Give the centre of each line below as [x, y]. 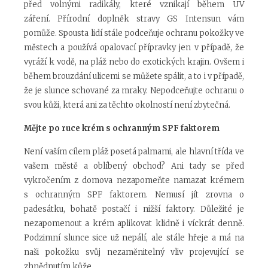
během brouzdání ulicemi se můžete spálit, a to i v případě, [134, 77]
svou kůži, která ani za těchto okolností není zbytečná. [128, 105]
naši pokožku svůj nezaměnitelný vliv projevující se [134, 252]
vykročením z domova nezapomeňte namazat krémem [134, 181]
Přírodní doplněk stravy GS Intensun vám [147, 19]
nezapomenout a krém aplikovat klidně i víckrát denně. [134, 224]
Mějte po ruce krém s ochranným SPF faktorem [122, 129]
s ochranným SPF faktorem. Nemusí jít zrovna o [134, 195]
